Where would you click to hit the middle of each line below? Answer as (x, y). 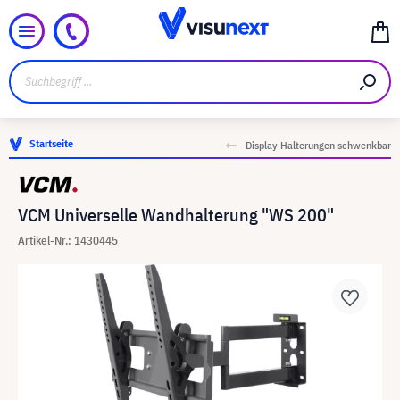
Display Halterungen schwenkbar (318, 145)
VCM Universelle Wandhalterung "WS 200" (176, 215)
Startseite (51, 143)
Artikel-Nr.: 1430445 (68, 241)
